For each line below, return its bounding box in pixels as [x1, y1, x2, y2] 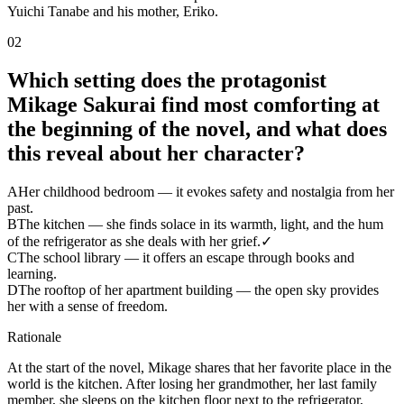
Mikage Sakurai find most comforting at [7, 93, 380, 117]
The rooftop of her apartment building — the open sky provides [18, 282, 379, 298]
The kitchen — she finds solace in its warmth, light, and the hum [17, 216, 383, 233]
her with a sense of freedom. [7, 298, 168, 315]
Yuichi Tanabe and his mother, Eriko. [7, 4, 218, 20]
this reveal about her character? [7, 142, 305, 166]
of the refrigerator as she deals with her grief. [7, 234, 261, 250]
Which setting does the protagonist [7, 69, 326, 93]
